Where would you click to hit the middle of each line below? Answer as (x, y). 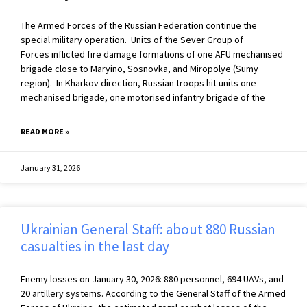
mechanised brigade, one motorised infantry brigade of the (143, 98)
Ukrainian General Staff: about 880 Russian (148, 230)
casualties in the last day (95, 247)
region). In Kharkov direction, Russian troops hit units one (138, 83)
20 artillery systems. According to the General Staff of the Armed (153, 294)
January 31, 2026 (50, 168)
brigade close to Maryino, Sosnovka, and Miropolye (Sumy (139, 69)
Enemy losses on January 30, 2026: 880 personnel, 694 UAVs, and (152, 279)
